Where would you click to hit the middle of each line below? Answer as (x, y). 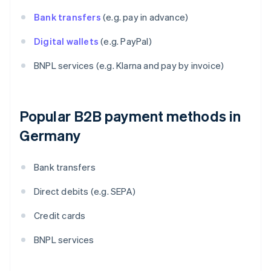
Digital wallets (66, 41)
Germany (50, 135)
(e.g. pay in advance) (145, 17)
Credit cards (60, 216)
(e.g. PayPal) (125, 41)
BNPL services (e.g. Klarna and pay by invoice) (129, 66)
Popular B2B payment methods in (130, 116)
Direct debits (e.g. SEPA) (85, 191)
